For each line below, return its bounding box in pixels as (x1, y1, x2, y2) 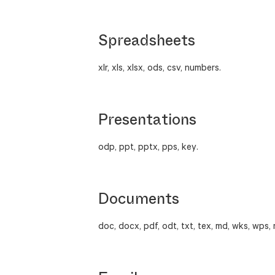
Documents (98, 188, 179, 211)
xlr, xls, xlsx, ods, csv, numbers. (98, 62, 221, 73)
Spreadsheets (98, 29, 195, 52)
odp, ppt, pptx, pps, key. (98, 141, 198, 152)
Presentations (98, 109, 196, 131)
